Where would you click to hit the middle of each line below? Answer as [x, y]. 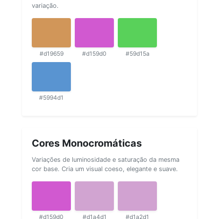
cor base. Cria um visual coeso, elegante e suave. [105, 169]
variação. [45, 5]
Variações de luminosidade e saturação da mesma [106, 159]
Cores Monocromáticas [87, 143]
